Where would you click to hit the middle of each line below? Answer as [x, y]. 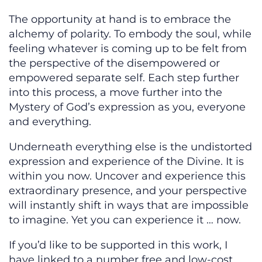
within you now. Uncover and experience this [127, 176]
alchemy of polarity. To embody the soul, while [130, 34]
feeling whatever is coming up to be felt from [128, 49]
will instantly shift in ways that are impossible [129, 206]
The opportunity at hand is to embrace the [120, 20]
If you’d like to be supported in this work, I [118, 245]
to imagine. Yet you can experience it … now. [125, 220]
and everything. [50, 122]
